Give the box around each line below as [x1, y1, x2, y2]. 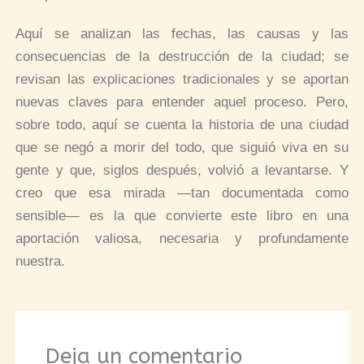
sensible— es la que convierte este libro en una [15, 208, 349, 224]
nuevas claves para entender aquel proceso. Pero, [15, 94, 349, 110]
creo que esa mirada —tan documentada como [15, 185, 349, 201]
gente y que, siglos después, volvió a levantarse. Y [15, 162, 349, 179]
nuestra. [15, 253, 66, 270]
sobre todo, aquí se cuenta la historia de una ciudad [15, 117, 349, 133]
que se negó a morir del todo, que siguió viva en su [15, 140, 349, 156]
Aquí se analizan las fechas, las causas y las [15, 26, 349, 42]
